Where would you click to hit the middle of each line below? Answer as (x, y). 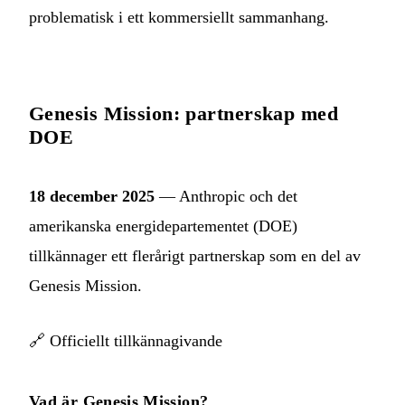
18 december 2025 (92, 196)
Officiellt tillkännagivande (136, 340)
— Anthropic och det (226, 196)
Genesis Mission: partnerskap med (184, 113)
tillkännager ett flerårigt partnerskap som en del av (195, 255)
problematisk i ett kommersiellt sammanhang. (179, 17)
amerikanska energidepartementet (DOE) (163, 226)
